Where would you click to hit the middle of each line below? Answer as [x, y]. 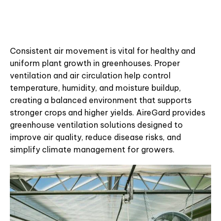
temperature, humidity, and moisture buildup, [95, 88]
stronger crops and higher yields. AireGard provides [108, 112]
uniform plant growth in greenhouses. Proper [95, 63]
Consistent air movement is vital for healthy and [103, 51]
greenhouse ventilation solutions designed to [96, 125]
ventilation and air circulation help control [90, 75]
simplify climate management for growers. [92, 149]
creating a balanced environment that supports [101, 100]
